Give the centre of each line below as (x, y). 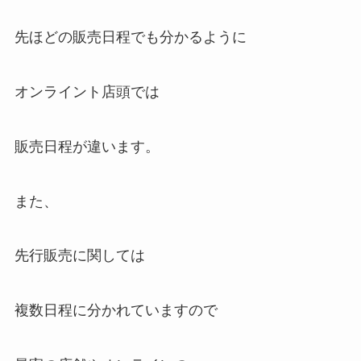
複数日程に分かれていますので (116, 311)
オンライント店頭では (87, 91)
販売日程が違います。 (87, 146)
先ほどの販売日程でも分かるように (130, 37)
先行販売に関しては (79, 256)
